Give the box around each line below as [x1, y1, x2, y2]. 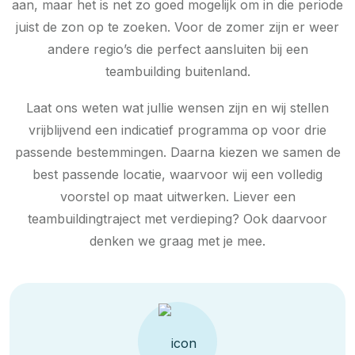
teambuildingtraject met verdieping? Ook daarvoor [28, 211, 327, 227]
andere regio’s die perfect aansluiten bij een [47, 41, 308, 58]
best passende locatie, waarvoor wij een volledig [32, 166, 323, 183]
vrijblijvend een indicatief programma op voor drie [29, 122, 326, 139]
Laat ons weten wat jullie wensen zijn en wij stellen [26, 100, 329, 116]
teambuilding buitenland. [105, 63, 250, 80]
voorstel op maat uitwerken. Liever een [59, 189, 296, 205]
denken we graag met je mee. [90, 233, 265, 250]
